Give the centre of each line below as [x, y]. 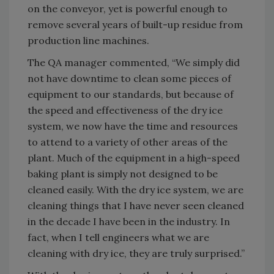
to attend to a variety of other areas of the [128, 142]
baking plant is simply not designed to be [123, 173]
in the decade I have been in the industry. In [129, 221]
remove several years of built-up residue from [135, 24]
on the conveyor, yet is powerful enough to [128, 8]
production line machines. [88, 40]
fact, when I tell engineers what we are [118, 237]
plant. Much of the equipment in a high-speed [134, 157]
